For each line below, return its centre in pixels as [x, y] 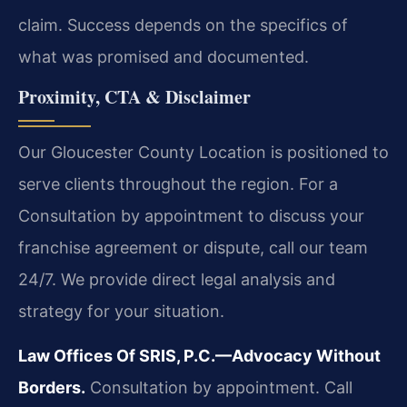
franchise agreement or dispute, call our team [193, 247]
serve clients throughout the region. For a [178, 184]
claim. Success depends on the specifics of [183, 25]
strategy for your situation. [121, 311]
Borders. [52, 387]
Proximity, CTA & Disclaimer [134, 96]
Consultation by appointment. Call [219, 387]
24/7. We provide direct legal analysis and [177, 279]
